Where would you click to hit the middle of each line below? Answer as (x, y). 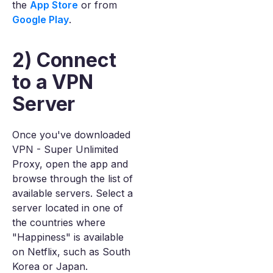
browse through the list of (73, 179)
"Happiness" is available (68, 237)
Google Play (41, 19)
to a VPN (53, 82)
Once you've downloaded (71, 135)
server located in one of (68, 208)
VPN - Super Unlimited (65, 149)
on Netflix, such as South (71, 252)
